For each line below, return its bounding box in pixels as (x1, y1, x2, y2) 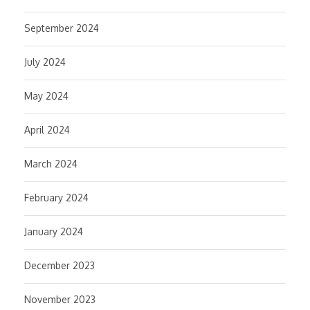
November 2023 (24, 293, 95, 305)
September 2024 (24, 22, 99, 34)
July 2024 (24, 56, 66, 68)
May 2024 (24, 90, 69, 102)
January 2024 (24, 226, 83, 237)
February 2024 (24, 192, 89, 203)
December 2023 (24, 259, 95, 271)
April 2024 (24, 124, 70, 136)
